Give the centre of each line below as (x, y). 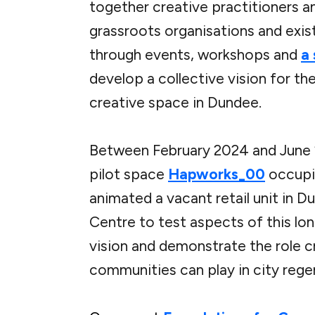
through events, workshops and (195, 55)
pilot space (129, 174)
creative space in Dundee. (177, 103)
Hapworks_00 (217, 174)
